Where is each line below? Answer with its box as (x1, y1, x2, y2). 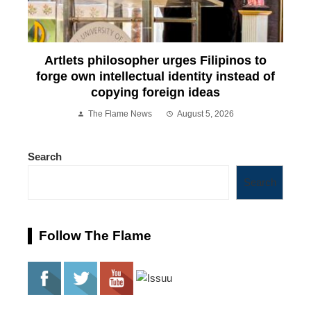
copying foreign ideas (91, 85, 220, 100)
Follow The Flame (39, 228, 151, 244)
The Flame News (88, 109, 152, 119)
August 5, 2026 (177, 109, 234, 119)
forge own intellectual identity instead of (36, 69, 275, 84)
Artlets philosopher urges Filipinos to (44, 53, 267, 68)
